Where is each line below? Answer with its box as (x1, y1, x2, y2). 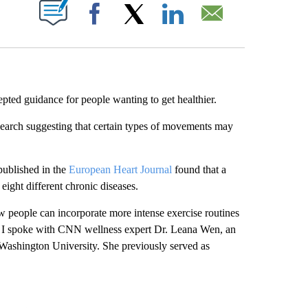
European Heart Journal (68, 164, 172, 176)
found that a (171, 164, 226, 176)
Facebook (113, 22, 152, 33)
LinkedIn (192, 22, 225, 33)
